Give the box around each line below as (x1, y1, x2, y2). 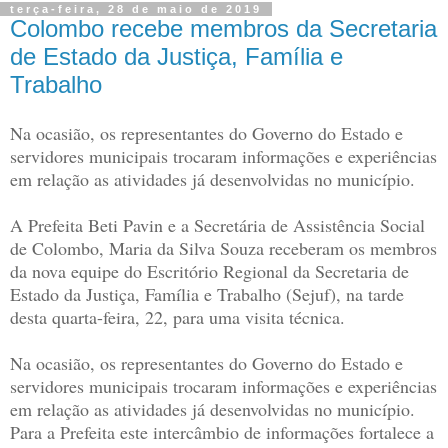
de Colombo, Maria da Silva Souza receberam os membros (10, 236, 437, 261)
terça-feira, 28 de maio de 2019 (10, 2, 262, 15)
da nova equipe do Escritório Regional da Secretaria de (10, 259, 409, 284)
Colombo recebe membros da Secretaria (10, 14, 437, 42)
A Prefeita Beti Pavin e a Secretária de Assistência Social (10, 213, 425, 238)
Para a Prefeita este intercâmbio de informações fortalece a (10, 420, 434, 445)
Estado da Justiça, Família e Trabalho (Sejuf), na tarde (10, 282, 404, 307)
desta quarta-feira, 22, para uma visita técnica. (10, 305, 345, 330)
